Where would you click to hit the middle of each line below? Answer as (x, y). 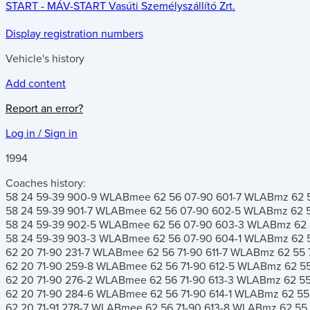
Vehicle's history (45, 59)
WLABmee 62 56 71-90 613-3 (166, 281)
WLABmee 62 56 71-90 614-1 (165, 294)
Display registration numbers (74, 34)
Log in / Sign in (42, 134)
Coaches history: (46, 184)
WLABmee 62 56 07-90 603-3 (173, 225)
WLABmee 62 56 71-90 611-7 (162, 253)
